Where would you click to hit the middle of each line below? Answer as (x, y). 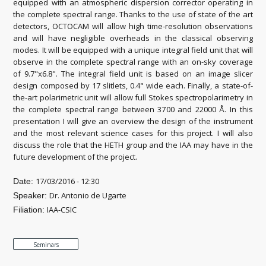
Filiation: (30, 209)
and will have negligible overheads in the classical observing (133, 38)
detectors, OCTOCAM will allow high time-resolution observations (133, 26)
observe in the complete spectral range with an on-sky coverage (133, 61)
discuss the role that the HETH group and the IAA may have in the (133, 145)
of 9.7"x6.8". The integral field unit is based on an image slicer (133, 73)
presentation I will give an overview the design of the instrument (133, 121)
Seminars (46, 244)
